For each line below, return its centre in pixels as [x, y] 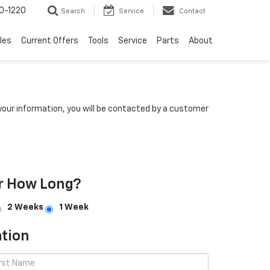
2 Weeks [25, 207]
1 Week [74, 207]
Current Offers [50, 41]
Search [73, 11]
